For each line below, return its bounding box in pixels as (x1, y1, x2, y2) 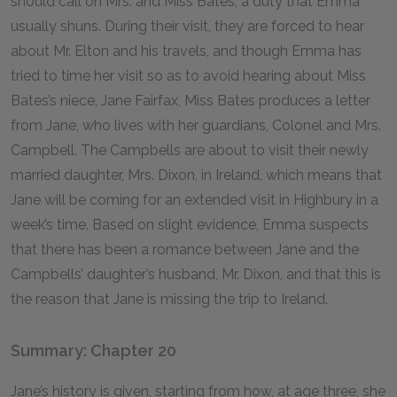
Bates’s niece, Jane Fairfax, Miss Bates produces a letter (11, 92, 370, 109)
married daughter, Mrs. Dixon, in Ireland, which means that (11, 167, 382, 183)
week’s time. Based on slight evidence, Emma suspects (11, 216, 369, 233)
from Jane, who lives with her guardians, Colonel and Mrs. (11, 117, 381, 134)
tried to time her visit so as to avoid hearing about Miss (11, 67, 366, 84)
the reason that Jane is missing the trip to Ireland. (11, 291, 328, 307)
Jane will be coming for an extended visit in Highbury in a (11, 191, 378, 208)
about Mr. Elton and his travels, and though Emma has (11, 43, 362, 59)
